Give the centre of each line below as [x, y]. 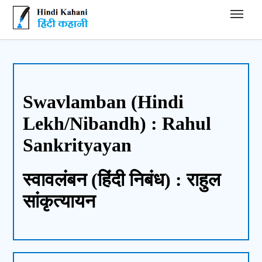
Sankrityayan [77, 145]
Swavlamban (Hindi [104, 102]
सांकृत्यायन [59, 201]
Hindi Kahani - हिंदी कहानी [61, 10]
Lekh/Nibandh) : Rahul [117, 124]
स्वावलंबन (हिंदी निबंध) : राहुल [122, 179]
